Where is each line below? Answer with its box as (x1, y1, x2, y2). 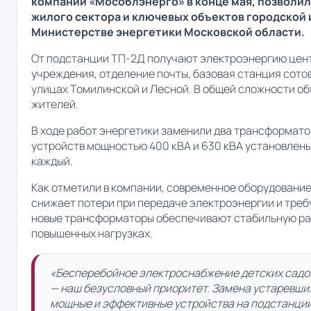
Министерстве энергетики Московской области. (31, 24, 305, 40)
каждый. (31, 153, 73, 169)
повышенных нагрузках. (31, 226, 153, 242)
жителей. (31, 96, 78, 112)
